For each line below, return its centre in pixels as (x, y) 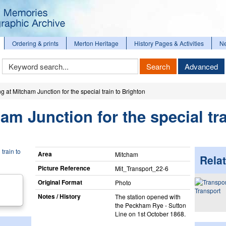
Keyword (14, 62)
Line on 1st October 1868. (150, 213)
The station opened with (148, 196)
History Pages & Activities (169, 43)
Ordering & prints (35, 43)
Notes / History (59, 196)
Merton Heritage (96, 43)
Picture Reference (64, 168)
